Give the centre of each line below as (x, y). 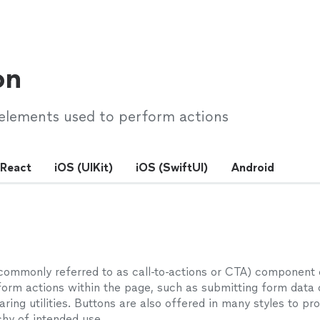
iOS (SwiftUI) (172, 167)
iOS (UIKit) (84, 167)
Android (252, 167)
